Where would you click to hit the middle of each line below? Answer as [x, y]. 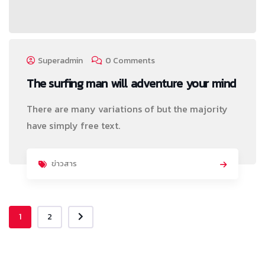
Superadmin [60, 61]
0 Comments [130, 61]
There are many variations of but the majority [127, 109]
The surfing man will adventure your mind [131, 84]
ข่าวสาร [64, 164]
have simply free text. [73, 126]
